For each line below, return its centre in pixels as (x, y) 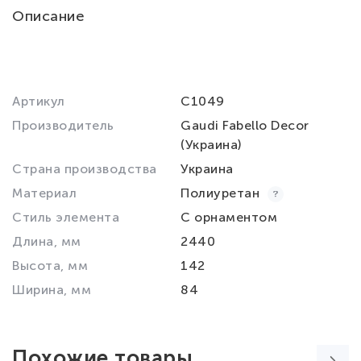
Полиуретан (222, 193)
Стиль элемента (66, 217)
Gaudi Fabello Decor (245, 125)
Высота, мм (50, 266)
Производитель (63, 125)
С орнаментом (229, 217)
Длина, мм (47, 241)
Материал (44, 193)
